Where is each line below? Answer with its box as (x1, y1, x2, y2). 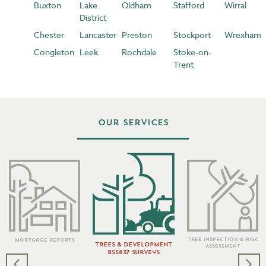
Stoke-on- (173, 46, 211, 58)
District (79, 12, 106, 24)
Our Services (97, 119, 169, 127)
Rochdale (121, 46, 157, 58)
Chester (33, 29, 64, 41)
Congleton (33, 46, 74, 58)
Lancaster (79, 29, 116, 41)
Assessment (205, 243, 240, 249)
